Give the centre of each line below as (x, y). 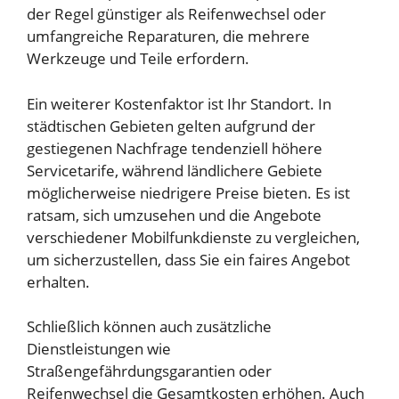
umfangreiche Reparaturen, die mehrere (168, 37)
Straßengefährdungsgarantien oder (149, 371)
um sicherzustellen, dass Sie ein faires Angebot (188, 259)
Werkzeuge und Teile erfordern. (138, 59)
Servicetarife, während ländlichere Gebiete (175, 170)
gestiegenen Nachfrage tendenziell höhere (175, 148)
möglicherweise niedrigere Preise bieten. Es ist (188, 192)
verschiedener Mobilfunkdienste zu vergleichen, (193, 237)
